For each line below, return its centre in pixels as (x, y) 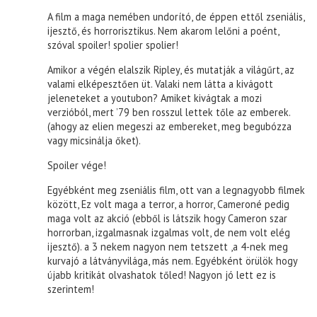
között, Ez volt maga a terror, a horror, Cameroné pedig (169, 204)
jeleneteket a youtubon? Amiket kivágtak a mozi (155, 98)
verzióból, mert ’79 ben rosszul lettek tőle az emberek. (169, 112)
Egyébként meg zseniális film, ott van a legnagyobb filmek (177, 190)
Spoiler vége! (77, 165)
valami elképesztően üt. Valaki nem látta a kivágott (161, 83)
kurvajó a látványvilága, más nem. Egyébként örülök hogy (173, 260)
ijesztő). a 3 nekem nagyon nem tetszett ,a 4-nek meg (168, 246)
